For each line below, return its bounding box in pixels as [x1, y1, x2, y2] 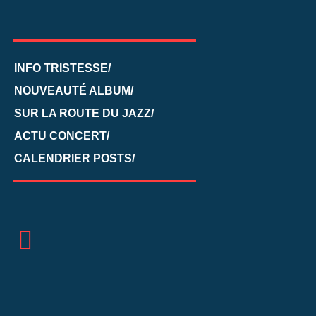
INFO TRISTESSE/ [13, 62, 111, 75]
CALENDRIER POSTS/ [13, 152, 135, 164]
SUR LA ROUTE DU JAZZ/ [13, 107, 154, 120]
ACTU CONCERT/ [13, 129, 109, 142]
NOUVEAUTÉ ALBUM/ [13, 85, 133, 97]
